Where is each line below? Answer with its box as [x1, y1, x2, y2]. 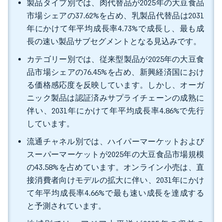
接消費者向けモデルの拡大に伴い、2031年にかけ [27, 175, 204, 185]
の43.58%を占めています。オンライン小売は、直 [27, 163, 204, 172]
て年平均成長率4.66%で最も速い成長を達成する [27, 188, 204, 198]
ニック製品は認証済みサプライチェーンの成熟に [27, 93, 204, 103]
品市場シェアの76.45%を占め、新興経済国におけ [27, 67, 204, 77]
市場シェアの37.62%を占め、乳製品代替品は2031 [27, 11, 204, 20]
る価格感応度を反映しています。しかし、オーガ [27, 80, 204, 90]
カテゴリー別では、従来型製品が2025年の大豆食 [27, 55, 204, 64]
